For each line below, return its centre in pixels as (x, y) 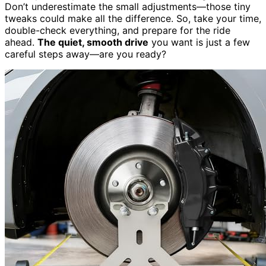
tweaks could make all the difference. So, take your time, (133, 18)
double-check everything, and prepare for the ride (118, 30)
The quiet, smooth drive (93, 42)
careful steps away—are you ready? (85, 54)
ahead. (21, 42)
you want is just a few (199, 42)
